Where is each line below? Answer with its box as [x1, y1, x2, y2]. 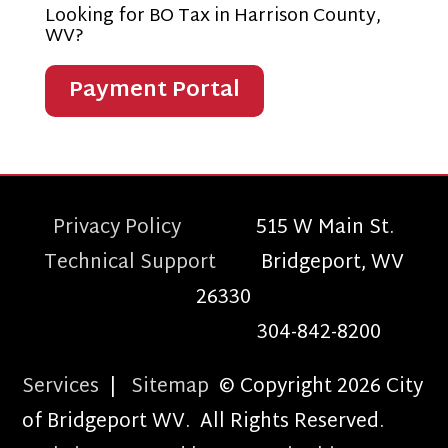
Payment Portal [68, 70, 240, 110]
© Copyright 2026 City [209, 369, 424, 405]
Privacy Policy [53, 210, 257, 246]
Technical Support [43, 245, 261, 281]
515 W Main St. [256, 210, 395, 246]
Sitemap [131, 369, 210, 405]
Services [22, 369, 100, 405]
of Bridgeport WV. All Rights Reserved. [22, 404, 385, 440]
